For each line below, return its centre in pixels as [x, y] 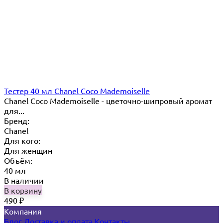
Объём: [18, 161]
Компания [23, 211]
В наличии [24, 180]
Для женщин [28, 151]
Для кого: [22, 141]
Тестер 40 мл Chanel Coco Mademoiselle [77, 91]
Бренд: [17, 121]
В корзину [23, 190]
